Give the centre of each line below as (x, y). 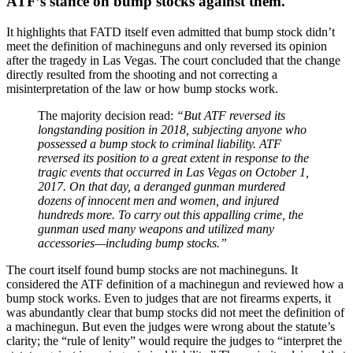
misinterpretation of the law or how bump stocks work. (142, 88)
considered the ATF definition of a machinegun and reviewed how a (175, 284)
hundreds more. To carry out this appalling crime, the (171, 214)
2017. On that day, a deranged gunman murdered (162, 186)
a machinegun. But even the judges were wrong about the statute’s (171, 326)
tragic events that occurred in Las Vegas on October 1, (173, 172)
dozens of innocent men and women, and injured (158, 200)
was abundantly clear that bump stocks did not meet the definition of (175, 312)
